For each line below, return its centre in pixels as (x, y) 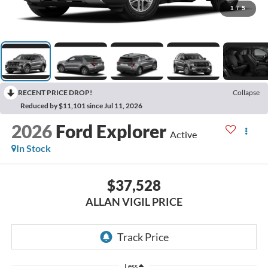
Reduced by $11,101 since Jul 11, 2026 (81, 105)
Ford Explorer (111, 131)
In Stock (33, 148)
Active (183, 134)
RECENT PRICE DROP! (55, 92)
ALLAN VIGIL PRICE (134, 202)
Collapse (246, 92)
